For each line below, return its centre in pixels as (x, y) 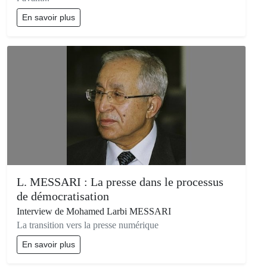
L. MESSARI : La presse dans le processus (120, 181)
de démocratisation (63, 196)
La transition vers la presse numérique (88, 225)
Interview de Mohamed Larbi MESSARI (94, 211)
